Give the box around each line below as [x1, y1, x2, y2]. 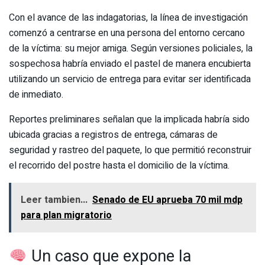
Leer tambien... [21, 192, 88, 207]
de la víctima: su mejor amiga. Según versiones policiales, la [9, 41, 253, 56]
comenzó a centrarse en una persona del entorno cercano [9, 25, 245, 40]
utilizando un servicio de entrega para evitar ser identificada [9, 72, 251, 86]
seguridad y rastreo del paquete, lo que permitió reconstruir [9, 143, 251, 157]
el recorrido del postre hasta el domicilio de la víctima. [9, 158, 230, 173]
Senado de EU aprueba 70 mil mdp [92, 192, 243, 207]
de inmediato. [9, 87, 63, 102]
